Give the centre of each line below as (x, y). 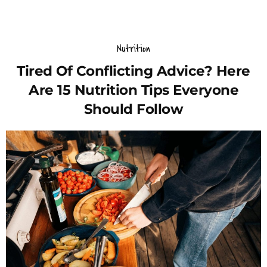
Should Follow (133, 109)
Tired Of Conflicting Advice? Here (133, 71)
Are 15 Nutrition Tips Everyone (133, 90)
